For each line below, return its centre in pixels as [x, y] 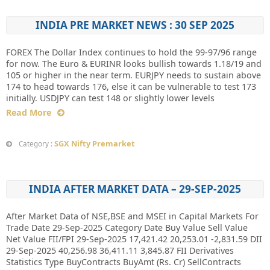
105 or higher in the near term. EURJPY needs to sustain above [133, 75]
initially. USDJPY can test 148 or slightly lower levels [110, 98]
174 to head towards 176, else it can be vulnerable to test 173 [131, 86]
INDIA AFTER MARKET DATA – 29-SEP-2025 [135, 189]
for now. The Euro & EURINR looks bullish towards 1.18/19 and [134, 64]
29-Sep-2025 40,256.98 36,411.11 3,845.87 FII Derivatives [120, 250]
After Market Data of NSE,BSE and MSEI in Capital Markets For [132, 216]
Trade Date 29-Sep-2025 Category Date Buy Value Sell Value [127, 228]
